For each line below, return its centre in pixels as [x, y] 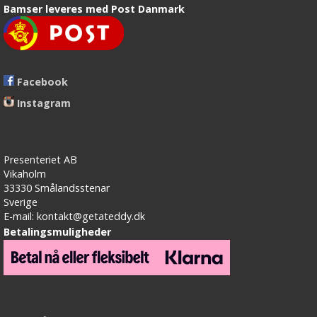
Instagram [44, 103]
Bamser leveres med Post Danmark [94, 9]
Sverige [21, 202]
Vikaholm [25, 174]
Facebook [42, 82]
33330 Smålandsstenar [57, 188]
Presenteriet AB [40, 160]
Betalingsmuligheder [57, 232]
